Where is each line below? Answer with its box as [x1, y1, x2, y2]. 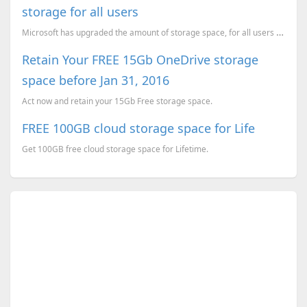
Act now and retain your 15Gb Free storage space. [21, 95, 212, 106]
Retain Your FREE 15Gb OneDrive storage [21, 51, 258, 68]
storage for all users [21, 3, 138, 20]
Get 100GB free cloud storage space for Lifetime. [21, 143, 208, 154]
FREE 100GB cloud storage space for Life [21, 119, 255, 136]
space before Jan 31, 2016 [21, 71, 169, 88]
